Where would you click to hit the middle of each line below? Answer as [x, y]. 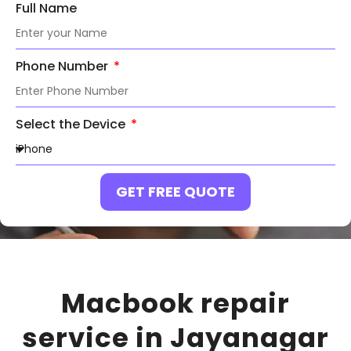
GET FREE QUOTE [175, 191]
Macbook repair [175, 303]
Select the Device [72, 124]
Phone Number [63, 66]
